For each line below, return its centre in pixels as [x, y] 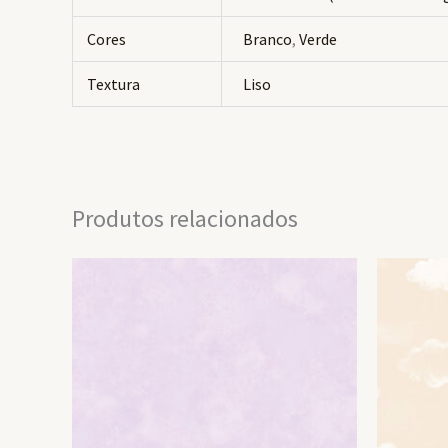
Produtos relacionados [185, 218]
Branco [268, 39]
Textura [114, 84]
